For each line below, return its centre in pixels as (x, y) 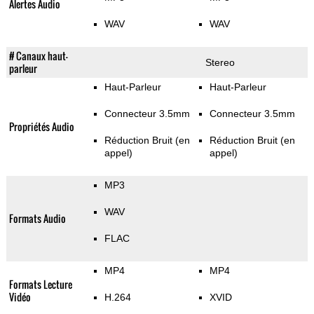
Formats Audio (37, 219)
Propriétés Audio (41, 127)
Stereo (220, 63)
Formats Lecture (40, 285)
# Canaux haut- (38, 56)
